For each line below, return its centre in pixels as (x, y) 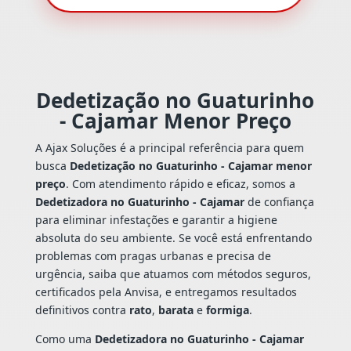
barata (175, 310)
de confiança (279, 202)
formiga (227, 310)
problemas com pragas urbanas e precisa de (153, 256)
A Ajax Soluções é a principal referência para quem (169, 148)
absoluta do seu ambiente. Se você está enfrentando (173, 238)
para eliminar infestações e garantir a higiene (156, 220)
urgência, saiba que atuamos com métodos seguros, (173, 274)
